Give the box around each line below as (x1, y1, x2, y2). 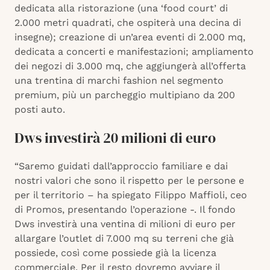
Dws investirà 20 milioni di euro (14, 128, 216, 148)
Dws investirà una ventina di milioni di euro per (14, 218, 236, 230)
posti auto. (14, 104, 65, 116)
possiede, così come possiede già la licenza (14, 247, 216, 259)
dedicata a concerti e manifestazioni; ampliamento (14, 46, 254, 58)
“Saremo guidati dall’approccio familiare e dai (14, 160, 228, 172)
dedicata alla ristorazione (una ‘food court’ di (14, 2, 228, 14)
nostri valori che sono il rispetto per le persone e (14, 175, 244, 187)
